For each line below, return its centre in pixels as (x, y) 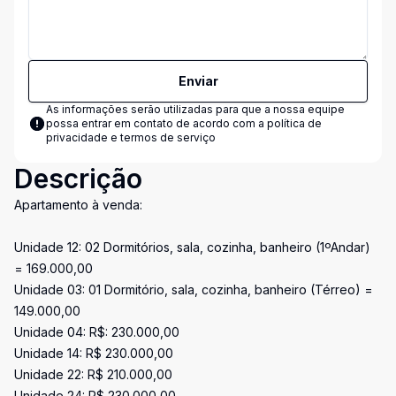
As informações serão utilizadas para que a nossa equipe (195, 109)
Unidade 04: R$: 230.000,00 (97, 332)
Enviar (198, 81)
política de (294, 123)
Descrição (78, 179)
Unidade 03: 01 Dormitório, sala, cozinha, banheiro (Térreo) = (194, 289)
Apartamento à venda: (78, 205)
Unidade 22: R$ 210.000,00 (93, 374)
